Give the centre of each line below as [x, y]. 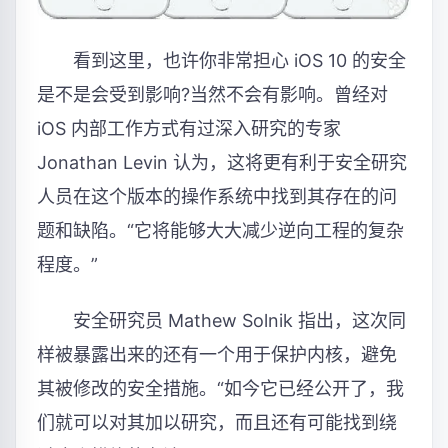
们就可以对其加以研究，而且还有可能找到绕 [217, 422]
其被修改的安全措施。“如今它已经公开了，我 [220, 388]
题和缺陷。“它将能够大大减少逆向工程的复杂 [220, 231]
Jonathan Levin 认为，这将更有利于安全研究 [222, 163]
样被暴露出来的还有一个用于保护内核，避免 [217, 354]
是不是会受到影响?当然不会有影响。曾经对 [212, 95]
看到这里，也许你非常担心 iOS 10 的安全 [221, 61]
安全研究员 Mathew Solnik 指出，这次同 [221, 320]
